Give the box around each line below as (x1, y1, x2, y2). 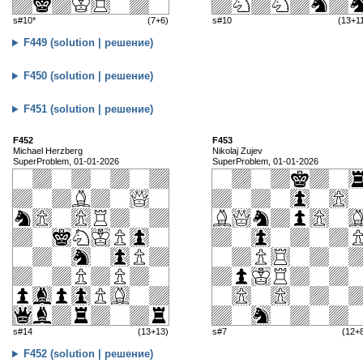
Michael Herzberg (13, 146, 83, 156)
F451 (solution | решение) (23, 103, 154, 116)
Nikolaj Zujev (212, 146, 263, 156)
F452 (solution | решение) (23, 348, 154, 361)
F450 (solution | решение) (23, 70, 154, 83)
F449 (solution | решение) (23, 36, 154, 49)
